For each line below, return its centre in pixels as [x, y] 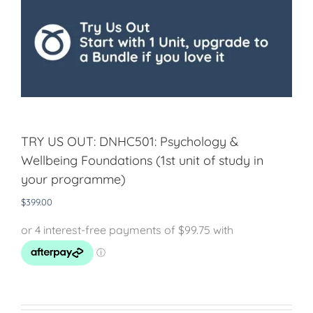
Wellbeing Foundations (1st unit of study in [142, 160]
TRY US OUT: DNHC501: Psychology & [130, 141]
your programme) [73, 179]
